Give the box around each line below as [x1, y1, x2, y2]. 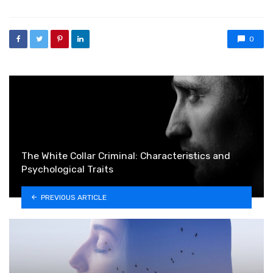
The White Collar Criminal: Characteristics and [21, 149, 230, 161]
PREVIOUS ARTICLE [40, 193, 107, 202]
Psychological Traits [21, 163, 113, 175]
